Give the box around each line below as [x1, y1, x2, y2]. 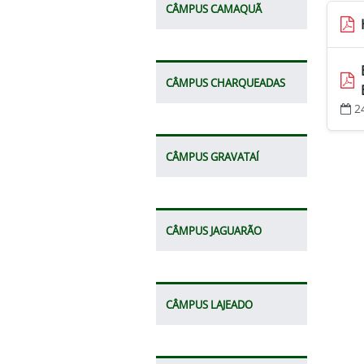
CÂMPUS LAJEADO [166, 297, 253, 312]
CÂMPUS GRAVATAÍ [166, 149, 259, 164]
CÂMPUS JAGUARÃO [166, 223, 262, 238]
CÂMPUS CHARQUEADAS [166, 75, 285, 90]
